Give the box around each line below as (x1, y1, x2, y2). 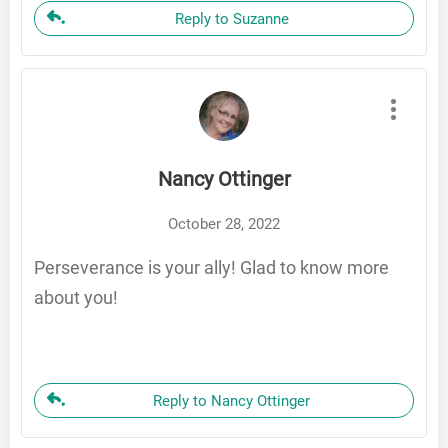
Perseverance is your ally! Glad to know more (34, 257, 389, 279)
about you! (34, 287, 118, 309)
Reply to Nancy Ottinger (153, 392, 310, 411)
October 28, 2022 (168, 215, 280, 234)
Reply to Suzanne (174, 10, 289, 29)
